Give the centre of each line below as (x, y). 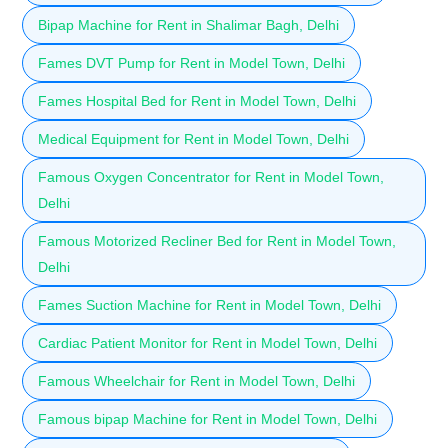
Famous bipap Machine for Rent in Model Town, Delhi (207, 418)
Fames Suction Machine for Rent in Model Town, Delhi (209, 304)
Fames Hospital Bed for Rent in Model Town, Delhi (197, 100)
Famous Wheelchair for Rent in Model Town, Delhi (196, 380)
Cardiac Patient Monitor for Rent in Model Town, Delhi (207, 342)
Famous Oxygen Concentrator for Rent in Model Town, (211, 176)
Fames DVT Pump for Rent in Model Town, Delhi (191, 62)
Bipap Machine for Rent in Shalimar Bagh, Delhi (188, 24)
